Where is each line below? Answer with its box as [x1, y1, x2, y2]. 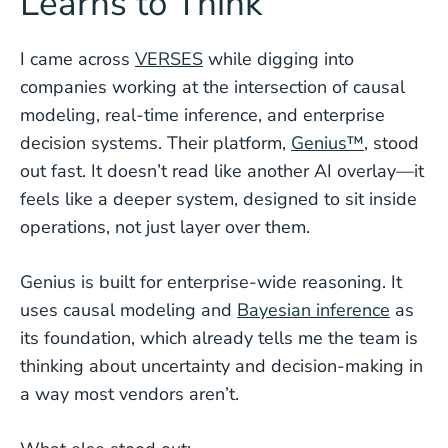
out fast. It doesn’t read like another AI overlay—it [20, 159, 424, 183]
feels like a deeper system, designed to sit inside [20, 187, 417, 211]
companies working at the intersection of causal [20, 75, 405, 99]
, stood [364, 131, 419, 155]
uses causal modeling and [20, 298, 237, 322]
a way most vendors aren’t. [20, 382, 244, 406]
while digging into [203, 47, 354, 71]
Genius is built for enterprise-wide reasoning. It [20, 270, 402, 294]
